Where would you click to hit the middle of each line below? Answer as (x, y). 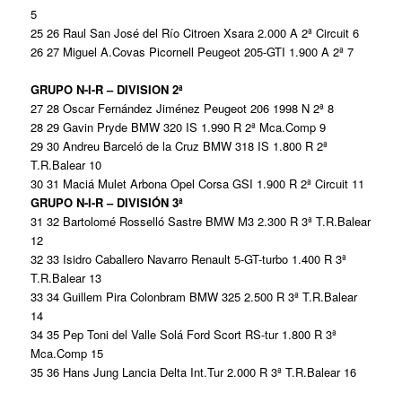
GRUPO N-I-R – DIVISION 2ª (107, 89)
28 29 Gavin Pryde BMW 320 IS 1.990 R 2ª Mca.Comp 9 (179, 127)
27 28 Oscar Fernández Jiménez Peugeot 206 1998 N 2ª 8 (183, 108)
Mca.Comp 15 (67, 353)
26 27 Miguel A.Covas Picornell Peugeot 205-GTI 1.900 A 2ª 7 (192, 51)
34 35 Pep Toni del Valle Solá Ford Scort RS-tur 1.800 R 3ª (184, 334)
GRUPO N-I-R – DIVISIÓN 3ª (107, 202)
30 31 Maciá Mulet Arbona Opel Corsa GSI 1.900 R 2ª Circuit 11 (198, 183)
